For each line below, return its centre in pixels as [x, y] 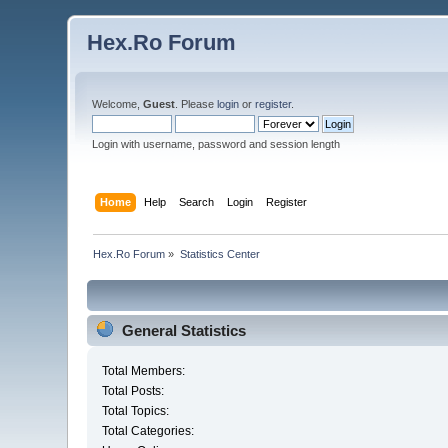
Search [196, 201]
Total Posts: [133, 391]
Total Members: [144, 371]
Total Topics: [136, 411]
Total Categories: [148, 431]
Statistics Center [219, 253]
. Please [196, 104]
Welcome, [118, 104]
